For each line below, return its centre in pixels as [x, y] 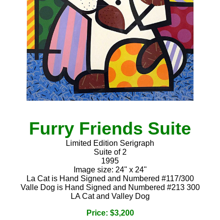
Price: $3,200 [110, 213]
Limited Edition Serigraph [110, 143]
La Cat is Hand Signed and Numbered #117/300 [110, 178]
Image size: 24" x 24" [110, 169]
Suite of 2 [110, 152]
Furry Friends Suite [110, 128]
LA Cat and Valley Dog [110, 196]
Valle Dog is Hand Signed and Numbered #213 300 [110, 187]
